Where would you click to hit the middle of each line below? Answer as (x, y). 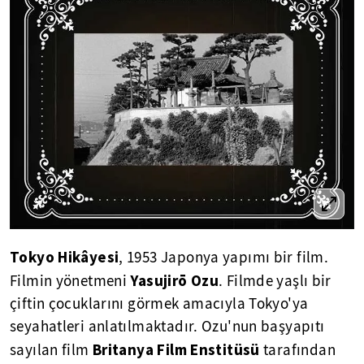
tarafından (297, 350)
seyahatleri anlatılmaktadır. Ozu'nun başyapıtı (167, 326)
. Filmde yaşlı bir (275, 281)
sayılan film (51, 350)
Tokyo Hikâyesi (65, 256)
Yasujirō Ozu (175, 280)
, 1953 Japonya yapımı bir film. (224, 257)
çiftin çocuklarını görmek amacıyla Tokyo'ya (159, 303)
